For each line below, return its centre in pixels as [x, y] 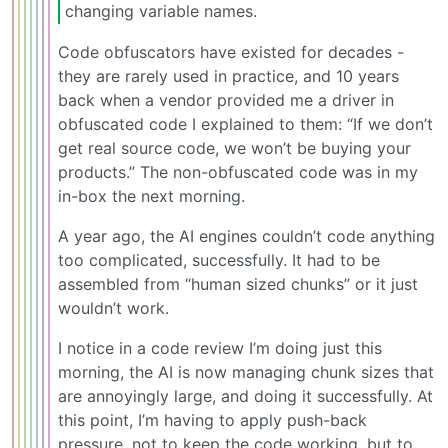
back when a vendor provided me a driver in [226, 100]
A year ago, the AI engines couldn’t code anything [246, 236]
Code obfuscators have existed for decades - [231, 52]
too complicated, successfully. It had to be [219, 260]
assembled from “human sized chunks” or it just [238, 284]
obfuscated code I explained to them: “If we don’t [245, 124]
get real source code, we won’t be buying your [234, 148]
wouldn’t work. [113, 308]
